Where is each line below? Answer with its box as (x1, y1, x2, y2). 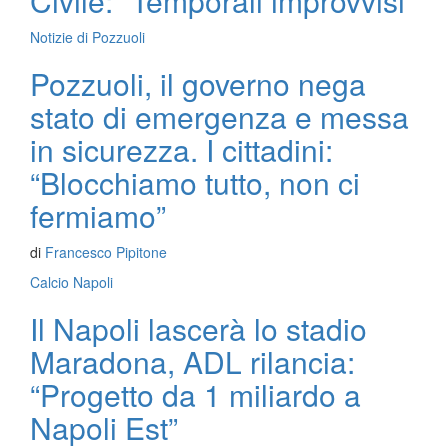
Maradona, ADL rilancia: (30, 340, 355, 383)
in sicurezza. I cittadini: (30, 128, 333, 171)
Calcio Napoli (30, 272, 113, 292)
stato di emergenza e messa (30, 95, 409, 138)
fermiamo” (30, 194, 166, 237)
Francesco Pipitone (45, 242, 167, 262)
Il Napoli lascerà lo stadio (30, 307, 367, 350)
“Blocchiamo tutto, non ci (30, 161, 360, 204)
